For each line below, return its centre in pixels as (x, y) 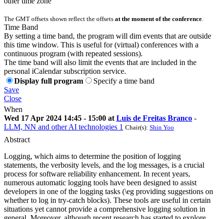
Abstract (17, 139)
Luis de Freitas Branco (154, 118)
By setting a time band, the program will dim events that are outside (108, 36)
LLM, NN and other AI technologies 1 (64, 127)
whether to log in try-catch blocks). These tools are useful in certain (107, 200)
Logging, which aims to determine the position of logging (92, 156)
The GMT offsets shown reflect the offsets (59, 19)
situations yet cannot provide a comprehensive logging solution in (105, 209)
